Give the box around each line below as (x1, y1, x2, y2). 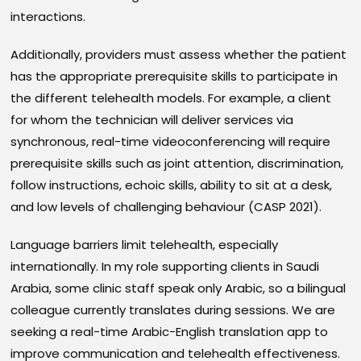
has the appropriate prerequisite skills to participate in (10, 68, 338, 85)
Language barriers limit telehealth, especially (10, 236, 279, 254)
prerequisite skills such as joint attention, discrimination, (10, 155, 344, 172)
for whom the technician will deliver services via (10, 111, 294, 129)
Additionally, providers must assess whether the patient (10, 46, 347, 64)
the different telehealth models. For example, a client (10, 89, 332, 107)
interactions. (10, 8, 86, 26)
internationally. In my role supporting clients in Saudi (10, 258, 320, 276)
